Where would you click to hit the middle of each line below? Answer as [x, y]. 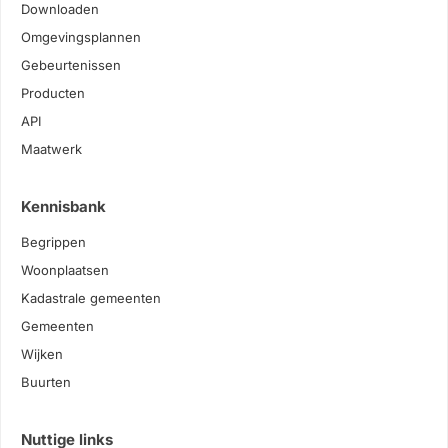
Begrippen [53, 242]
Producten [53, 93]
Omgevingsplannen [81, 37]
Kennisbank [63, 206]
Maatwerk [51, 149]
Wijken [42, 354]
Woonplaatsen [65, 270]
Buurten [46, 382]
